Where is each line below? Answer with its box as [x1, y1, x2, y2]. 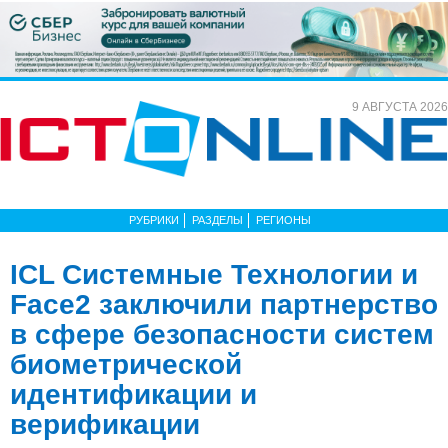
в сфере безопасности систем [10, 318, 434, 350]
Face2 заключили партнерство [10, 288, 438, 320]
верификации [10, 408, 200, 440]
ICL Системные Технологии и [10, 258, 418, 290]
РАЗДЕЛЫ [192, 213, 243, 226]
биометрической [10, 348, 242, 380]
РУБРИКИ [129, 213, 179, 226]
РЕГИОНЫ [256, 213, 311, 226]
